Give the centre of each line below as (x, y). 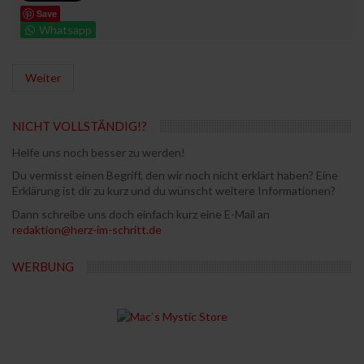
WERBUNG (43, 266)
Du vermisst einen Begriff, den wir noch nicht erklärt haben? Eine (175, 175)
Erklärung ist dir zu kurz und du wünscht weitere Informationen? (174, 191)
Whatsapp (65, 29)
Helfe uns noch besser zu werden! (99, 152)
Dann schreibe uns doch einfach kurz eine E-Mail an (141, 214)
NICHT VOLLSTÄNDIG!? (80, 126)
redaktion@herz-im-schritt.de (87, 229)
